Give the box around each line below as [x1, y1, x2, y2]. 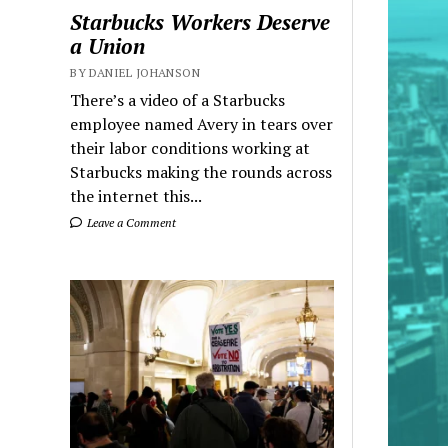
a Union [70, 31, 146, 60]
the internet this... [70, 184, 203, 207]
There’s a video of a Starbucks [70, 88, 286, 111]
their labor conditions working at [70, 136, 311, 159]
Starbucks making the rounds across [70, 160, 333, 183]
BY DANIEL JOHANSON [70, 64, 200, 80]
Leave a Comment [84, 214, 177, 230]
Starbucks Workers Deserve [70, 7, 331, 36]
